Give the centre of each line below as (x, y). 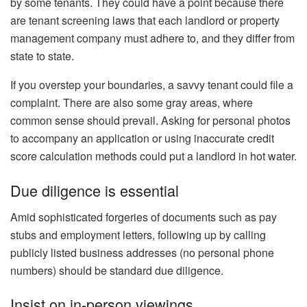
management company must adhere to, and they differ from (152, 38)
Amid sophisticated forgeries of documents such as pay (144, 217)
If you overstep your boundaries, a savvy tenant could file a (152, 85)
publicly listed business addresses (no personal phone (142, 252)
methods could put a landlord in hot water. (195, 156)
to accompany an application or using (101, 138)
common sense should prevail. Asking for (110, 121)
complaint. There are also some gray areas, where (132, 103)
